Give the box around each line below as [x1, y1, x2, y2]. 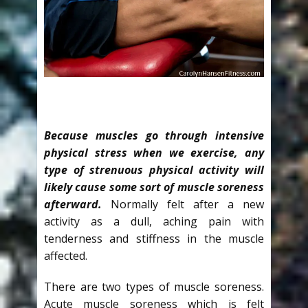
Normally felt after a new [111, 197, 264, 212]
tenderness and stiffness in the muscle [44, 231, 264, 247]
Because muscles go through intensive [44, 128, 264, 144]
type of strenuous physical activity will [44, 162, 264, 178]
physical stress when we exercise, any [44, 145, 264, 161]
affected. [44, 248, 87, 264]
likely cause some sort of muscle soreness [44, 179, 264, 195]
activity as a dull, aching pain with [44, 214, 264, 230]
